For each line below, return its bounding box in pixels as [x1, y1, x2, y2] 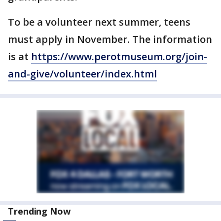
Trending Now [8, 205, 71, 217]
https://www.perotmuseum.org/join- [31, 50, 207, 63]
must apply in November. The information [8, 33, 212, 46]
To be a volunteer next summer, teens [8, 15, 190, 29]
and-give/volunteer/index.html [8, 67, 157, 80]
